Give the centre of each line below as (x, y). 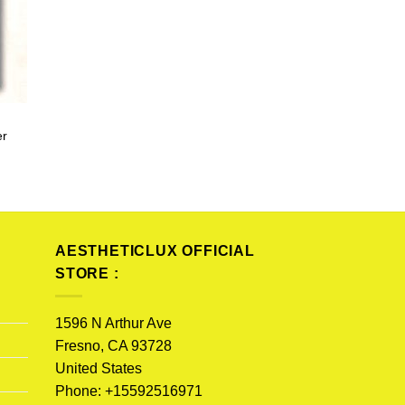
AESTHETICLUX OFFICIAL (155, 251)
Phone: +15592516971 (129, 391)
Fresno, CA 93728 (113, 345)
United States (99, 368)
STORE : (87, 274)
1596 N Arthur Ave (113, 323)
